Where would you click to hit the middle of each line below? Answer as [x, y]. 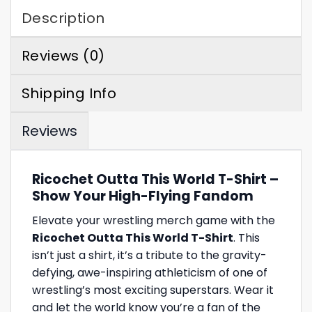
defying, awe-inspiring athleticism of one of [150, 272]
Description [63, 18]
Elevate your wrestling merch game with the [154, 220]
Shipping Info [69, 94]
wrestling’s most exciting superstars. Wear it [153, 290]
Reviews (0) [63, 56]
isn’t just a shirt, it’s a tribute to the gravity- [149, 255]
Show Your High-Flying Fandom [143, 196]
